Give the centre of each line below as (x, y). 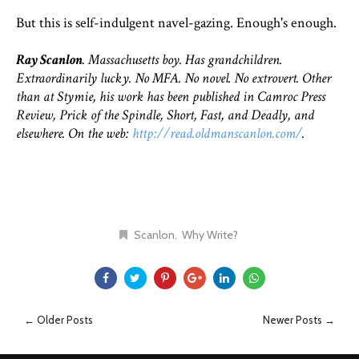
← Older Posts (58, 320)
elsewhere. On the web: (74, 133)
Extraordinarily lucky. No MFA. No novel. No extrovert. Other (173, 78)
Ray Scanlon (49, 60)
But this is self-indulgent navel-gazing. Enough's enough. (176, 23)
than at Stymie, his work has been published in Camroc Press (171, 97)
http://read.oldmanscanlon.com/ (217, 133)
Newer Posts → (299, 320)
